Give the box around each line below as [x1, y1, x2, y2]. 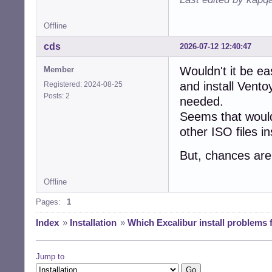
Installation [70, 217, 117, 228]
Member [44, 64, 74, 74]
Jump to [36, 251, 64, 261]
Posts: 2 [44, 91, 73, 100]
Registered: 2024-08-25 [44, 80, 123, 89]
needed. [180, 94, 223, 108]
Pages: [36, 197, 61, 206]
